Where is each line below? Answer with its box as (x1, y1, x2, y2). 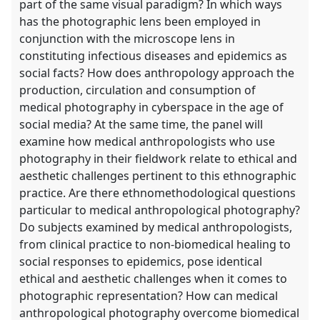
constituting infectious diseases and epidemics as (19, 48, 288, 64)
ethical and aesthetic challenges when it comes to (19, 271, 288, 287)
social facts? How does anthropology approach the (19, 65, 295, 81)
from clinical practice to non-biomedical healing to (19, 236, 291, 253)
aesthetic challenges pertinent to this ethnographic (19, 168, 297, 184)
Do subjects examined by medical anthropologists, (19, 219, 293, 236)
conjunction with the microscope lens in (19, 31, 236, 47)
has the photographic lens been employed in (19, 14, 261, 30)
